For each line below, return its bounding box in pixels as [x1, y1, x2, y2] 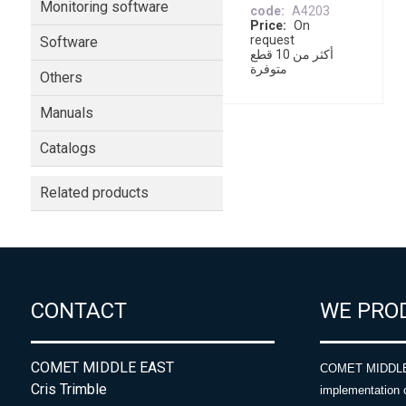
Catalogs [39, 140, 96, 157]
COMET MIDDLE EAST [30, 359, 174, 377]
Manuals [39, 104, 93, 121]
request [250, 33, 295, 48]
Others [39, 69, 82, 86]
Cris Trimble [30, 381, 107, 399]
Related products [39, 184, 149, 201]
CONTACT [30, 298, 127, 324]
